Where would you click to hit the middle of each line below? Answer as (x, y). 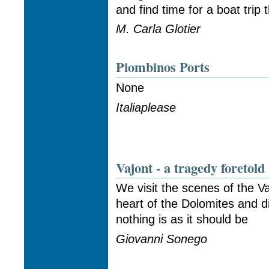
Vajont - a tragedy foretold (191, 168)
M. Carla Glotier (159, 29)
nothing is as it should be (182, 219)
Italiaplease (146, 107)
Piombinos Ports (163, 67)
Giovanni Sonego (162, 239)
